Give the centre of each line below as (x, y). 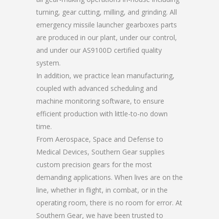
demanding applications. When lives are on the (109, 177)
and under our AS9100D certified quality (99, 50)
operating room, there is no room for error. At (109, 203)
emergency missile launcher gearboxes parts (107, 25)
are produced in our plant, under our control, (107, 37)
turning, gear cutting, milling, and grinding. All (107, 12)
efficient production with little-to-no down (102, 114)
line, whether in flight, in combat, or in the (102, 190)
